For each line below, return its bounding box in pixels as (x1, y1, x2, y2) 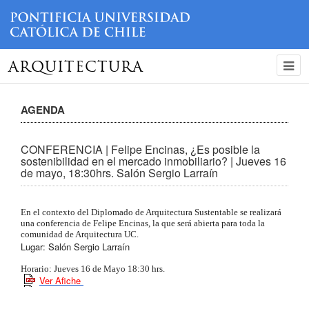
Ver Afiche (39, 273, 83, 287)
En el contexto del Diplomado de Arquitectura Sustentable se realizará (21, 206, 281, 217)
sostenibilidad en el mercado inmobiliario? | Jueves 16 (21, 152, 286, 169)
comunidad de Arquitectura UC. (21, 228, 141, 239)
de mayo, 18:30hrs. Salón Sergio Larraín (21, 164, 218, 181)
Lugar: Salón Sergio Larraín (21, 239, 130, 253)
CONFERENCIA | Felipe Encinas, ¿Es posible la (21, 141, 260, 157)
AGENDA (21, 101, 65, 117)
